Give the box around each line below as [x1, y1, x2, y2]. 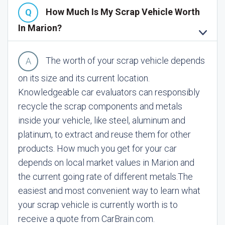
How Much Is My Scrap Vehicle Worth [46, 6, 200, 17]
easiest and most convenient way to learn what [18, 185, 200, 196]
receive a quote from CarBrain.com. [18, 213, 155, 224]
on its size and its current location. [18, 73, 150, 83]
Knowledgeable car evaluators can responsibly [18, 87, 200, 97]
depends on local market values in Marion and [18, 157, 194, 168]
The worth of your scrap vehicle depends [46, 55, 205, 66]
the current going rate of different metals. [18, 171, 178, 182]
